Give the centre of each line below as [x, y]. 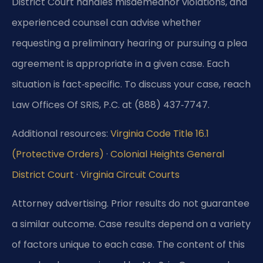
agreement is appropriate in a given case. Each [121, 63]
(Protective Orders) [58, 154]
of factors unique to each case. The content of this [128, 245]
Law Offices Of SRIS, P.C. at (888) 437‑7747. [111, 104]
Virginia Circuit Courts [130, 174]
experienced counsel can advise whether [107, 22]
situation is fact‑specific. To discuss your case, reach [131, 84]
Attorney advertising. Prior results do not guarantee [131, 204]
